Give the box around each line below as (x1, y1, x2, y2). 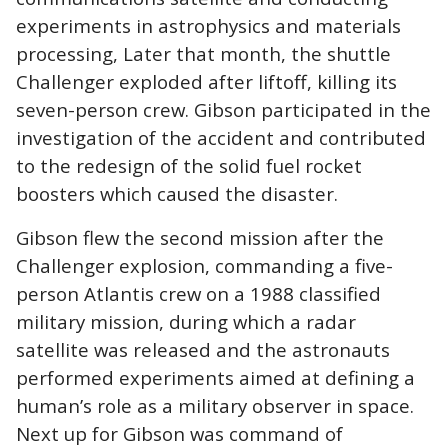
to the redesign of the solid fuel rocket (16, 152, 362, 178)
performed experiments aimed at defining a (16, 364, 415, 390)
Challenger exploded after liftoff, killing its (16, 68, 397, 94)
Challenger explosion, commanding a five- (16, 252, 393, 278)
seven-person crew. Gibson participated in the (16, 96, 431, 122)
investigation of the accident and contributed (16, 124, 426, 150)
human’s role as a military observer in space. (16, 392, 414, 418)
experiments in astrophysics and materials (16, 12, 401, 38)
